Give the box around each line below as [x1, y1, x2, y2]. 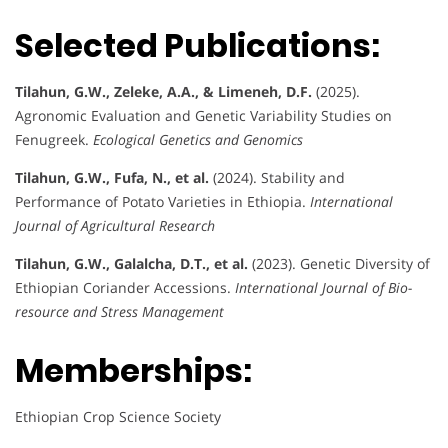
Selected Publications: [15, 22, 380, 68]
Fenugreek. [15, 129, 93, 149]
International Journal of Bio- [235, 277, 412, 297]
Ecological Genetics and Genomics [93, 129, 303, 149]
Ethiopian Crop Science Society [15, 407, 221, 427]
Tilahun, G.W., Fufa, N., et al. [15, 167, 209, 187]
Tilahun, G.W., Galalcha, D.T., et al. [15, 253, 248, 273]
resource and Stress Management [15, 301, 224, 321]
